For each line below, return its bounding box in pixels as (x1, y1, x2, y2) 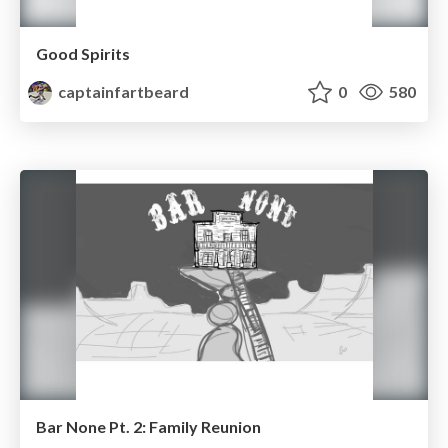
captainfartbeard (55, 82, 190, 102)
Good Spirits (36, 44, 130, 64)
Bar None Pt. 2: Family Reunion (36, 416, 261, 436)
